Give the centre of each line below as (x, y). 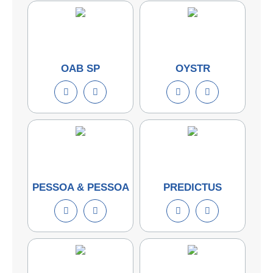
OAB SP (80, 68)
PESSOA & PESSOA (80, 187)
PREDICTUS (193, 187)
